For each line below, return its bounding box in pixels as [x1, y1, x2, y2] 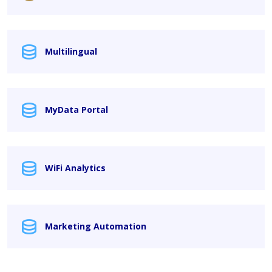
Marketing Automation [45, 220, 146, 233]
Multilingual [45, 46, 97, 58]
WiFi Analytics [45, 162, 106, 174]
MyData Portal [45, 104, 108, 116]
